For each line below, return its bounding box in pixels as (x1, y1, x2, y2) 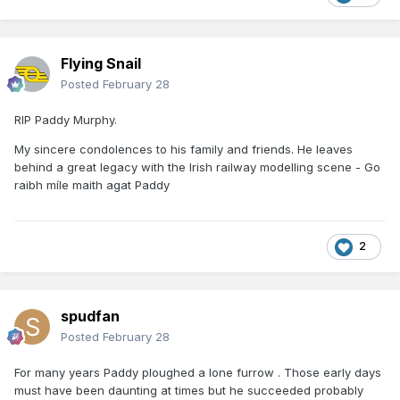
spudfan (61, 306, 120, 325)
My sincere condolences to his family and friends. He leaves (14, 141, 353, 156)
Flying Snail (61, 54, 141, 72)
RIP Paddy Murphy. (14, 112, 117, 127)
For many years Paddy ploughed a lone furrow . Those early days (14, 364, 381, 379)
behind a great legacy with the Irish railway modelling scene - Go (14, 159, 380, 174)
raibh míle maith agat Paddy (14, 177, 170, 192)
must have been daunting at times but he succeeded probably (14, 382, 363, 397)
